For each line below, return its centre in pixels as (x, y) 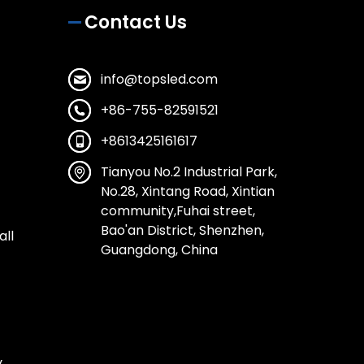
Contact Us (135, 23)
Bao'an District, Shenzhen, (182, 231)
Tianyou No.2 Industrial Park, (188, 172)
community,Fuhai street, (178, 211)
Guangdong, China (159, 250)
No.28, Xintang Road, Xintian (187, 192)
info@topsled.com (159, 80)
